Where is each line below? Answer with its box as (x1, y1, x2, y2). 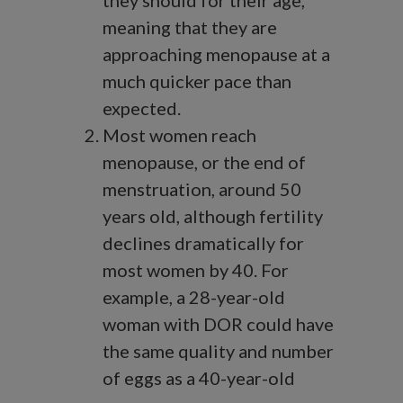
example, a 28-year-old (103, 286, 285, 309)
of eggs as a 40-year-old (103, 367, 295, 390)
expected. (103, 97, 181, 120)
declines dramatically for (103, 232, 304, 255)
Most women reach (103, 124, 256, 147)
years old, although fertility (103, 205, 323, 228)
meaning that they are (103, 16, 277, 39)
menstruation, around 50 (103, 178, 301, 201)
